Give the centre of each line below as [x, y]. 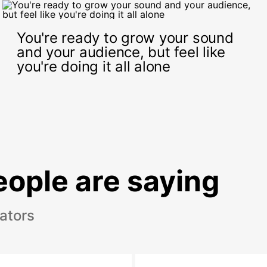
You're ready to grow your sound [125, 38]
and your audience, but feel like [121, 52]
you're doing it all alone [94, 66]
